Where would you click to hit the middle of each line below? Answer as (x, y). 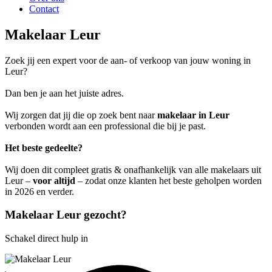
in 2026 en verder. (39, 191)
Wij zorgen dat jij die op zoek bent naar (81, 115)
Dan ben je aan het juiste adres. (64, 93)
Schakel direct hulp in (46, 238)
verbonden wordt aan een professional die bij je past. (105, 126)
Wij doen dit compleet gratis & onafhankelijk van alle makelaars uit (133, 169)
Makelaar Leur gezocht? (66, 215)
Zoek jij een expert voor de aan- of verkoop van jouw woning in (128, 60)
